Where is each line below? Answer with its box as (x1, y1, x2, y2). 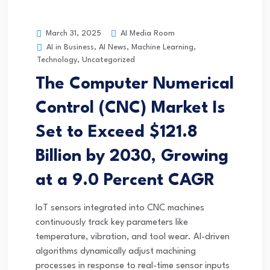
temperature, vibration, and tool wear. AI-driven (36, 233, 230, 242)
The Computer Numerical (36, 76, 234, 93)
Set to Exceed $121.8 (36, 124, 198, 142)
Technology (37, 56, 77, 64)
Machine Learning (131, 43, 193, 52)
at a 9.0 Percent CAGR (36, 172, 215, 190)
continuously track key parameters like (36, 218, 188, 228)
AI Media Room (118, 29, 175, 37)
